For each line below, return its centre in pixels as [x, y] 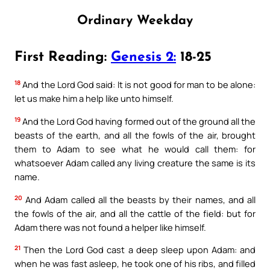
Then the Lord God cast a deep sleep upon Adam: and [138, 250]
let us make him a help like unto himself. [94, 99]
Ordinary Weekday [135, 20]
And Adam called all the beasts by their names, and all [139, 199]
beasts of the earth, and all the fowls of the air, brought [135, 135]
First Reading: [63, 58]
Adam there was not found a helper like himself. [110, 227]
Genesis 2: [143, 58]
